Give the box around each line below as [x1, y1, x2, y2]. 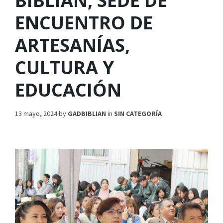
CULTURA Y [15, 55, 114, 80]
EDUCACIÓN [15, 78, 121, 103]
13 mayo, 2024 [15, 109, 59, 118]
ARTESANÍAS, [15, 33, 130, 58]
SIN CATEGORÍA [114, 109, 162, 118]
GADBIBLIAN [68, 109, 106, 118]
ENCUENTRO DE [15, 10, 153, 35]
